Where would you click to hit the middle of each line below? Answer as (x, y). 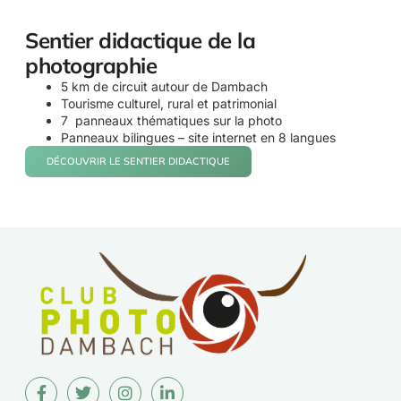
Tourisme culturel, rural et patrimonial (169, 104)
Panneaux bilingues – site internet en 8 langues (198, 138)
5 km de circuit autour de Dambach (164, 87)
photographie (91, 66)
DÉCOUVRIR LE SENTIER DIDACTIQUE (138, 162)
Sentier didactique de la (140, 41)
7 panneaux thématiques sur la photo (171, 121)
